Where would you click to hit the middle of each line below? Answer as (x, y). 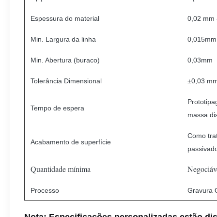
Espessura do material (65, 18)
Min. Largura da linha (63, 39)
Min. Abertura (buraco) (65, 60)
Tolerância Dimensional (66, 81)
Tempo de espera (57, 108)
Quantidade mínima (61, 169)
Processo (45, 190)
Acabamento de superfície (71, 142)
